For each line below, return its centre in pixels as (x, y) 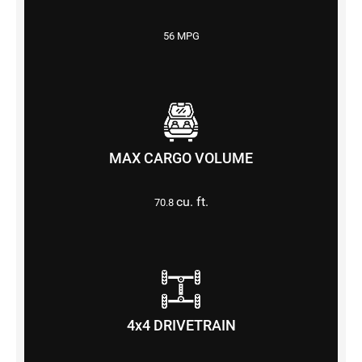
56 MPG (181, 36)
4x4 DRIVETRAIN (181, 325)
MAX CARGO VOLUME (181, 158)
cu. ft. (192, 201)
